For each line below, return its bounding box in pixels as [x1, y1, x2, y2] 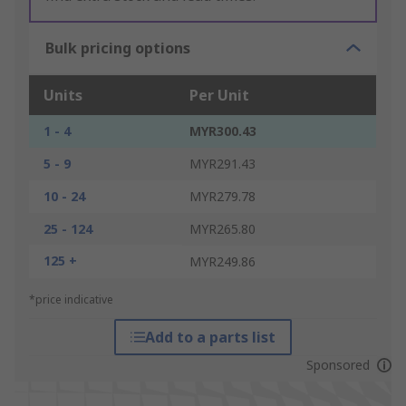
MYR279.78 [189, 188, 256, 206]
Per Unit [189, 85, 249, 106]
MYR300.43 [189, 122, 256, 140]
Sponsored [305, 356, 370, 374]
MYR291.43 [189, 155, 256, 173]
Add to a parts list [144, 327, 275, 348]
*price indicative [29, 292, 113, 308]
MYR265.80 [189, 220, 256, 238]
